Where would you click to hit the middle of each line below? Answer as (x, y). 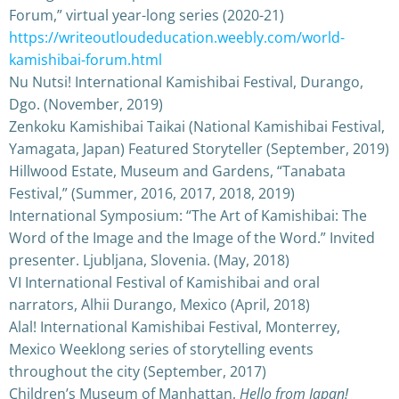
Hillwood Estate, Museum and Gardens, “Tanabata (177, 171)
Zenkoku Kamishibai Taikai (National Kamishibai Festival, (197, 126)
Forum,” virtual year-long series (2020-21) (147, 15)
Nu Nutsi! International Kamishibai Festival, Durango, (186, 81)
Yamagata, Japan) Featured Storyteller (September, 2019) (199, 148)
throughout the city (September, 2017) (138, 371)
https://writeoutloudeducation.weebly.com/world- (177, 37)
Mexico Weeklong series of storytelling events (161, 349)
